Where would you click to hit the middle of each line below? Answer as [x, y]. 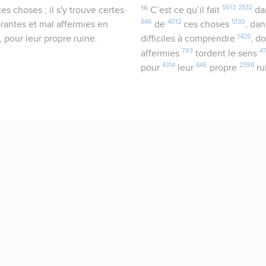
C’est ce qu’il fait [186, 10]
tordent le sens [227, 54]
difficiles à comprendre [189, 39]
